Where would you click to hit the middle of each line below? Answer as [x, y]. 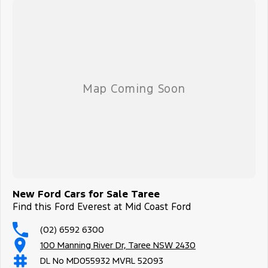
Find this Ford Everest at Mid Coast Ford [102, 206]
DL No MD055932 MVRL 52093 [102, 261]
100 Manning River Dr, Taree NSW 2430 [118, 245]
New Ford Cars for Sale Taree [86, 194]
